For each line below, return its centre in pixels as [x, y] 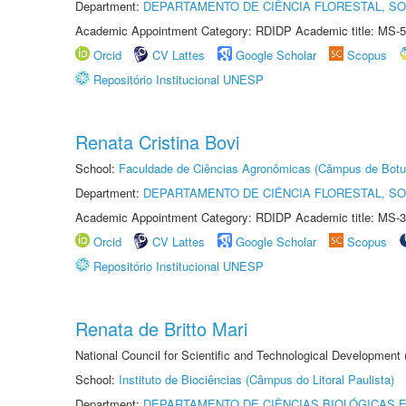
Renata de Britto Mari [161, 329]
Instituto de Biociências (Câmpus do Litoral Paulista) [256, 379]
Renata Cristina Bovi [157, 142]
